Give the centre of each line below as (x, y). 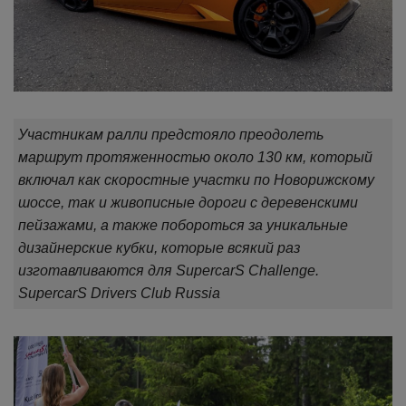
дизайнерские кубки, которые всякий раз (159, 247)
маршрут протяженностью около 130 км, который (195, 157)
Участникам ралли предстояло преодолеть (171, 134)
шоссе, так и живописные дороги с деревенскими (188, 202)
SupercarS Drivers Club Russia (119, 293)
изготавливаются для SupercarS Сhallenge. (169, 270)
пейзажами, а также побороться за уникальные (183, 225)
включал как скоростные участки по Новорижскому (196, 179)
